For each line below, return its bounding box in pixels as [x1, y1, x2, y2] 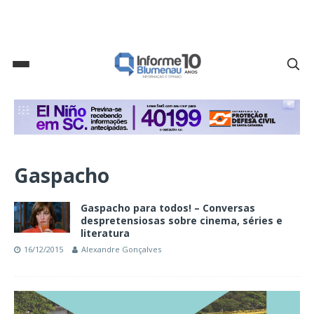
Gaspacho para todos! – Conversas [81, 201, 255, 215]
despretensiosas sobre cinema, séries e [81, 214, 282, 228]
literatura [81, 226, 130, 240]
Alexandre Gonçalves [81, 244, 161, 255]
